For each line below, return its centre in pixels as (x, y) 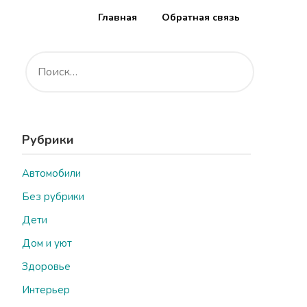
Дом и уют (47, 243)
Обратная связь (201, 17)
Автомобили (51, 173)
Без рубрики (53, 197)
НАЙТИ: (40, 56)
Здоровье (46, 267)
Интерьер (46, 290)
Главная (118, 17)
